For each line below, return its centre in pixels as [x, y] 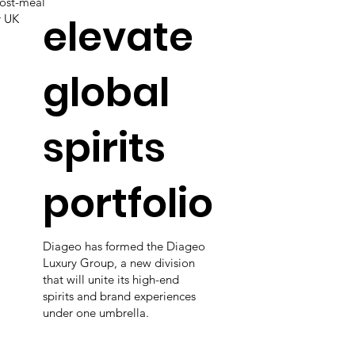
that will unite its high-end [111, 279]
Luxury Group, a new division [118, 262]
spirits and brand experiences [119, 296]
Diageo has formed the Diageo [124, 246]
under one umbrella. [95, 312]
